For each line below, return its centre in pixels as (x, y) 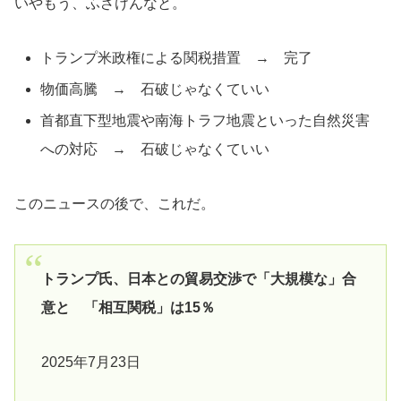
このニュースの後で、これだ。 (115, 204)
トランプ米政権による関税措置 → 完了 (177, 58)
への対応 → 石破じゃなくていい (155, 149)
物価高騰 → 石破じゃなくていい (155, 90)
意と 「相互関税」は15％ (128, 308)
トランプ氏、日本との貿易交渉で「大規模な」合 (198, 279)
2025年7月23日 (90, 363)
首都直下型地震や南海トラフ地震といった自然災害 (205, 121)
